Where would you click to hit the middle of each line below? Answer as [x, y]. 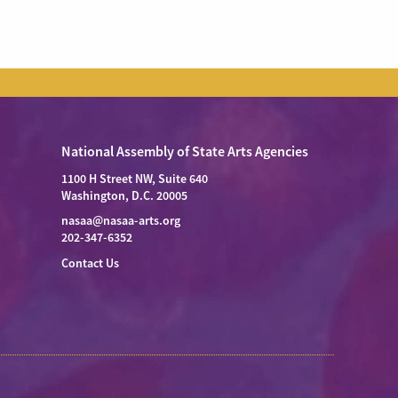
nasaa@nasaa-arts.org [120, 221]
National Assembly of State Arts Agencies [184, 152]
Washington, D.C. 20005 [124, 196]
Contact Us [90, 263]
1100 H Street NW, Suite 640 [134, 179]
